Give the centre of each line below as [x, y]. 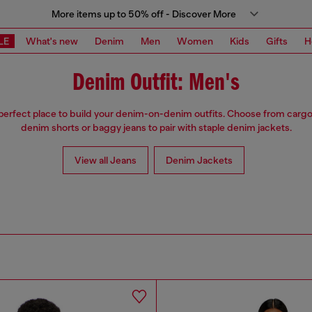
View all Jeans [105, 161]
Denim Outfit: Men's [156, 84]
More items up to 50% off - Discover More [143, 14]
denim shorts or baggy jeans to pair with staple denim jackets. [156, 128]
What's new [52, 41]
